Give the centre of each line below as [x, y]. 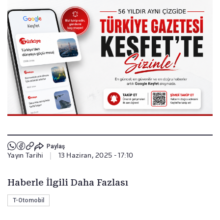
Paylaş [55, 147]
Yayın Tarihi [25, 155]
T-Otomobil [28, 200]
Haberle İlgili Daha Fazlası [68, 182]
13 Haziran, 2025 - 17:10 [96, 155]
